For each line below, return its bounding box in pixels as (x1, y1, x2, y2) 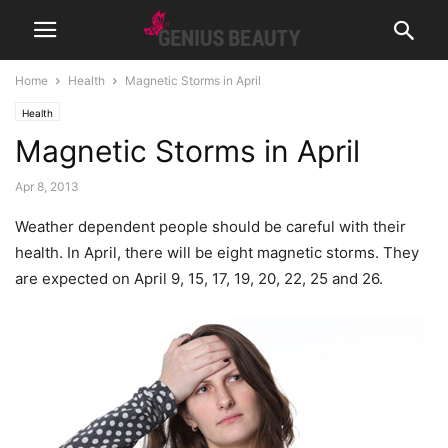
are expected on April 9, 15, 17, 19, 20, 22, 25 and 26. (15, 269, 383, 288)
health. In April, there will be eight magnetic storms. (15, 243, 383, 262)
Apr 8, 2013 (15, 179, 79, 194)
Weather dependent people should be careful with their (15, 217, 406, 236)
